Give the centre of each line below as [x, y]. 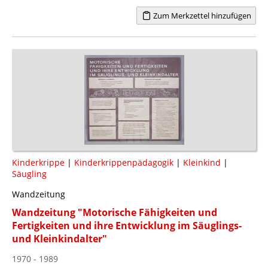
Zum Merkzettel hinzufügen [201, 15]
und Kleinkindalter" [60, 238]
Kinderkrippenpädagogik [124, 162]
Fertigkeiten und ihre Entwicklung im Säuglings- [127, 225]
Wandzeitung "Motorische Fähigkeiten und [115, 212]
